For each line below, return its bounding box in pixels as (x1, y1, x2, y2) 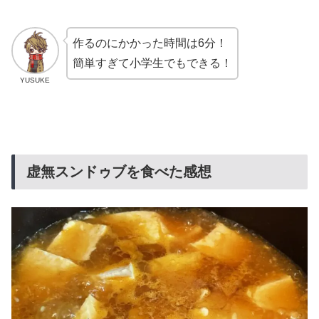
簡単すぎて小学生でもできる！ (72, 56, 232, 69)
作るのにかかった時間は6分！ (72, 36, 227, 49)
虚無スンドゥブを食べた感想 (26, 164, 211, 180)
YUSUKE (20, 76, 51, 85)
